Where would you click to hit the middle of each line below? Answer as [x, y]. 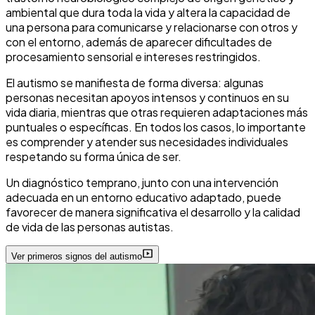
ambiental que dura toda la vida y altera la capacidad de [148, 13]
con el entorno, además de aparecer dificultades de [139, 42]
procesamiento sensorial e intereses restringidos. [133, 57]
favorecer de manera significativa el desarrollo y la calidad [153, 212]
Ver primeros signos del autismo [77, 257]
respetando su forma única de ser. [94, 157]
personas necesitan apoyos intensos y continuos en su [147, 98]
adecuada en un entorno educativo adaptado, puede [143, 198]
